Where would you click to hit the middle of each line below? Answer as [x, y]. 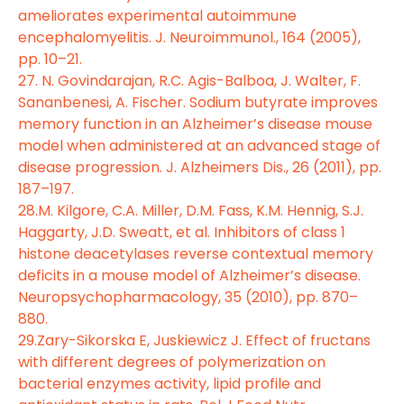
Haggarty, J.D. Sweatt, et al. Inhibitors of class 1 [182, 232]
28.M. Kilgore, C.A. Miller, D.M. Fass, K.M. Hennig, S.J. [191, 210]
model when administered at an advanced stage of [199, 145]
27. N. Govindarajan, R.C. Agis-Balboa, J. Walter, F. [189, 80]
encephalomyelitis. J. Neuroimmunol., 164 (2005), [189, 37]
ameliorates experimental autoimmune [157, 15]
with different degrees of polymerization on [172, 362]
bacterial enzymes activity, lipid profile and [170, 383]
